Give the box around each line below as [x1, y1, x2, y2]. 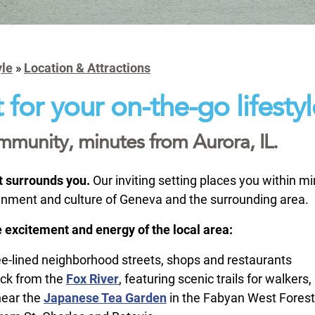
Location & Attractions [24, 60, 150, 76]
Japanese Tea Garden [44, 290, 167, 306]
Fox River [66, 271, 119, 287]
